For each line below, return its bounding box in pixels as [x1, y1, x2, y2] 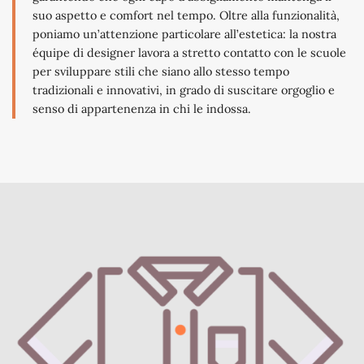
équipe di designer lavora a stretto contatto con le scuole [32, 45, 346, 61]
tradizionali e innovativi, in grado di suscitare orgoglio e [32, 83, 335, 98]
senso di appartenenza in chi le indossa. [32, 102, 251, 117]
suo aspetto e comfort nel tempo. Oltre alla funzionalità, [32, 8, 340, 24]
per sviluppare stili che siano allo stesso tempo [32, 64, 289, 80]
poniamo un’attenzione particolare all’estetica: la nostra [32, 27, 336, 42]
